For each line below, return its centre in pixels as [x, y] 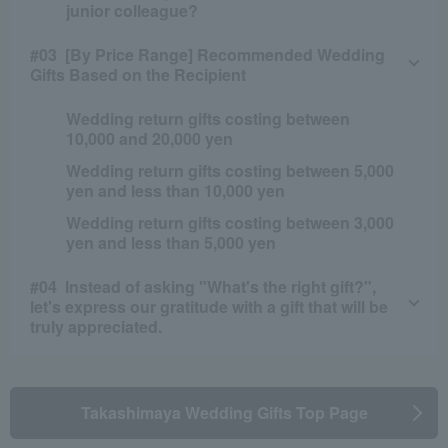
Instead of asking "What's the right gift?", [220, 286]
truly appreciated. [96, 326]
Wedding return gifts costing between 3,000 [230, 222]
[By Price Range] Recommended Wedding [225, 54]
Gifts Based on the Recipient [138, 74]
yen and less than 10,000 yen [176, 190]
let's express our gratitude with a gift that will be [209, 306]
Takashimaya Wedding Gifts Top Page [224, 412]
